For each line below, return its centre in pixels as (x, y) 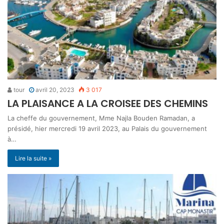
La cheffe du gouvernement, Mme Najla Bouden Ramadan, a (101, 118)
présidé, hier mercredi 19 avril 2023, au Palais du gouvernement (107, 128)
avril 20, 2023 (55, 89)
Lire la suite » (33, 158)
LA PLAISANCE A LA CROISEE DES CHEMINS (108, 103)
